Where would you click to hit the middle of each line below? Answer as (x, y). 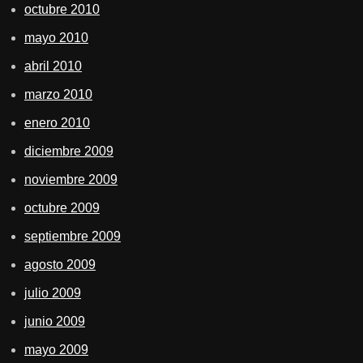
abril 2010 (53, 66)
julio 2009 (53, 293)
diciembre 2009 (69, 151)
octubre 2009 (62, 207)
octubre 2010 (62, 9)
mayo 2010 (56, 37)
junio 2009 (55, 321)
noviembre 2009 (71, 179)
